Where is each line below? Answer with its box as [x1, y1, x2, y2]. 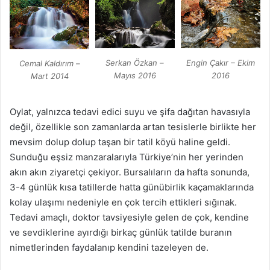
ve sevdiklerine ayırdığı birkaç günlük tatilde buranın [10, 226, 232, 238]
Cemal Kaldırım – [19, 58, 80, 68]
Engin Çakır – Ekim [186, 58, 255, 68]
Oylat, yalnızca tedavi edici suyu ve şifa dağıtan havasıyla [10, 105, 250, 118]
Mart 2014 [30, 71, 69, 81]
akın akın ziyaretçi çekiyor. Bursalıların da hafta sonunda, [10, 166, 250, 178]
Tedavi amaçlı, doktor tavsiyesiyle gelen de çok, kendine [10, 211, 249, 223]
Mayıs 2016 [113, 71, 156, 81]
